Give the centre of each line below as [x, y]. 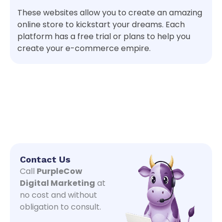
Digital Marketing [57, 183]
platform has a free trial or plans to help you [104, 36]
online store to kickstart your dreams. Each [101, 24]
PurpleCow [59, 171]
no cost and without [58, 195]
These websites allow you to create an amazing [110, 12]
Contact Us [45, 159]
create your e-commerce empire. [84, 48]
